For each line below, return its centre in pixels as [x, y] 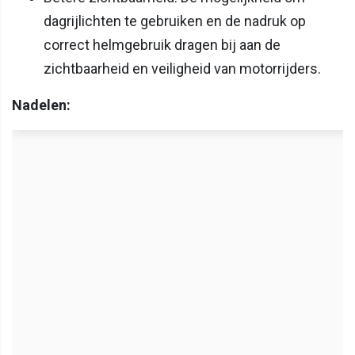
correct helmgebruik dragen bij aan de [162, 45]
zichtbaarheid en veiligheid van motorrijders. [182, 69]
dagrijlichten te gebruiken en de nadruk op [175, 21]
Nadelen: [41, 105]
